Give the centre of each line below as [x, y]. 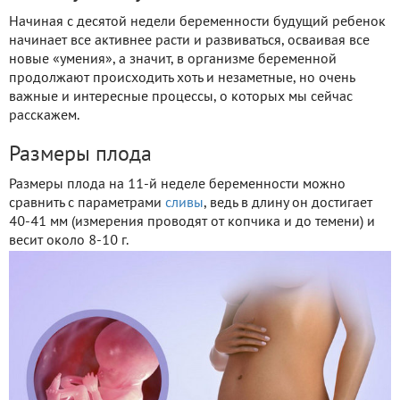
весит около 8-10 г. [69, 241]
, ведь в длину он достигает [288, 203]
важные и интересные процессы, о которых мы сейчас [181, 97]
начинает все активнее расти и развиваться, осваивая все [189, 41]
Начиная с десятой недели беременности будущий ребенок [197, 22]
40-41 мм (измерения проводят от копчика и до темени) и [192, 222]
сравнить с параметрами [87, 203]
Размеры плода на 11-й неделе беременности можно [177, 184]
